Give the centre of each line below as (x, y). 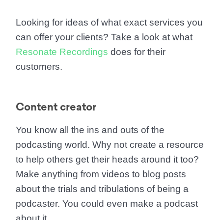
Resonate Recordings (62, 52)
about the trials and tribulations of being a (102, 189)
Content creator (56, 107)
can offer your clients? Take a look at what (104, 37)
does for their (137, 52)
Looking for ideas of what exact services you (109, 22)
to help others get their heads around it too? (107, 159)
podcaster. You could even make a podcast (107, 204)
